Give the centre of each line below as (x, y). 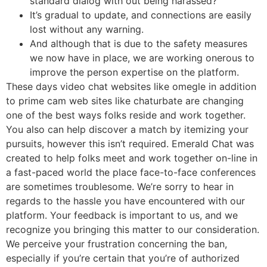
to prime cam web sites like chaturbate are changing (125, 100)
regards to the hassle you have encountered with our (125, 201)
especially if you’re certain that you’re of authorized (123, 258)
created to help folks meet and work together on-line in (132, 158)
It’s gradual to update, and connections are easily (141, 15)
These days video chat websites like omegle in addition (131, 86)
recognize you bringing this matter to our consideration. (133, 229)
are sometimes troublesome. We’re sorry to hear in (120, 186)
